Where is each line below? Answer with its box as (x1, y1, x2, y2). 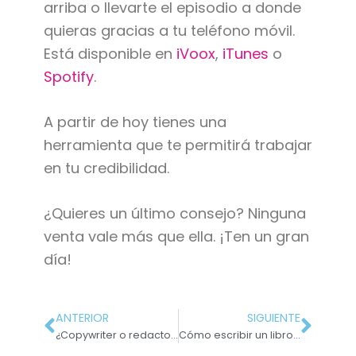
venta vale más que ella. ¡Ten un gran (43, 226, 309, 247)
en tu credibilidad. (43, 158, 169, 179)
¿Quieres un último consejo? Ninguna (43, 203, 306, 224)
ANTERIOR (55, 310, 109, 327)
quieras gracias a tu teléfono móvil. (43, 21, 295, 41)
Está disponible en (43, 44, 176, 64)
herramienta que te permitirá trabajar (43, 135, 312, 156)
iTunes (222, 44, 269, 64)
